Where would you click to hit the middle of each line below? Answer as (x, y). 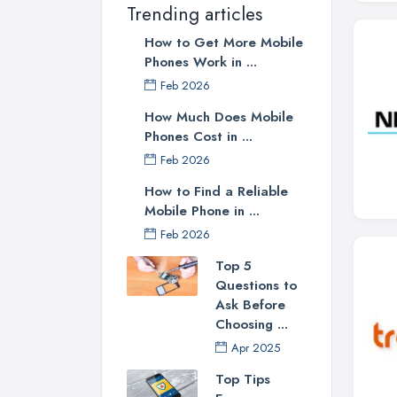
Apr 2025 (256, 348)
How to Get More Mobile (224, 43)
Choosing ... (252, 325)
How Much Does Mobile (219, 117)
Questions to (256, 286)
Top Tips (243, 380)
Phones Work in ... (201, 62)
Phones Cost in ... (198, 137)
